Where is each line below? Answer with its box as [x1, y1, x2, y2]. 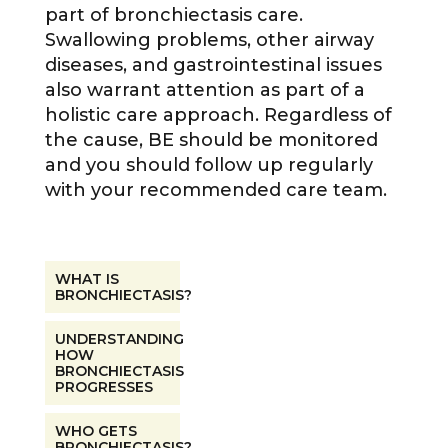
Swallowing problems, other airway [44, 29, 374, 52]
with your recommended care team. [44, 179, 387, 202]
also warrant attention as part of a [44, 79, 365, 102]
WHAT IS [54, 270, 119, 289]
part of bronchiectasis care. [44, 4, 303, 27]
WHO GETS [54, 422, 137, 441]
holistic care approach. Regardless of [44, 104, 392, 127]
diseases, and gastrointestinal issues [44, 54, 382, 77]
